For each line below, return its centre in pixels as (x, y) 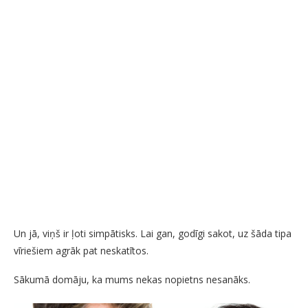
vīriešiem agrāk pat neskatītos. (81, 250)
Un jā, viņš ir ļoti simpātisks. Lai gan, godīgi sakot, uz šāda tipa (153, 233)
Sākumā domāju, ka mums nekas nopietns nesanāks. (132, 279)
